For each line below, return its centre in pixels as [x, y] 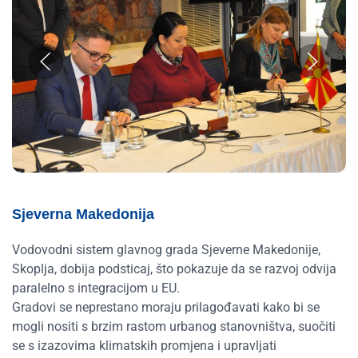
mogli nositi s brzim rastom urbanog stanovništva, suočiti [174, 326]
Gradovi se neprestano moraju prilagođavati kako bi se [166, 307]
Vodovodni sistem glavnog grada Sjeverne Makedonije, [166, 249]
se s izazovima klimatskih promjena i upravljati [144, 345]
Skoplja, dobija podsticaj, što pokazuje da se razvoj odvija [174, 268]
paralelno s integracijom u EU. [96, 288]
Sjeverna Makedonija [83, 214]
